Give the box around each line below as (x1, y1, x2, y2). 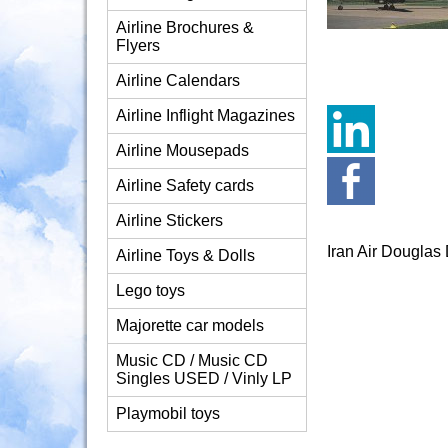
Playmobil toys (116, 405, 220, 422)
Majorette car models (116, 317, 264, 334)
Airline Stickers (116, 212, 223, 229)
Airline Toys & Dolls (116, 247, 255, 264)
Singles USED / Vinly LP (116, 370, 292, 387)
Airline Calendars (116, 72, 240, 89)
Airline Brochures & (116, 19, 254, 36)
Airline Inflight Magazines (116, 107, 295, 124)
